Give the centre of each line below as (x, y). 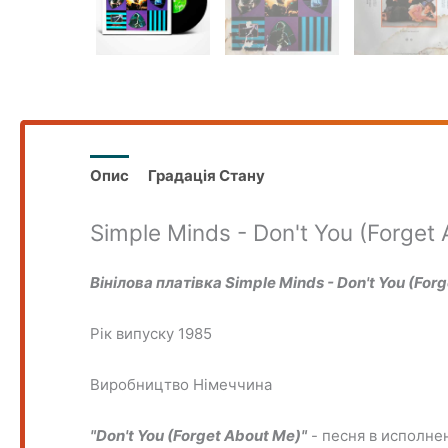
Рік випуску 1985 (151, 333)
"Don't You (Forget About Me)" (199, 435)
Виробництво (142, 384)
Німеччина (233, 384)
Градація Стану (207, 176)
